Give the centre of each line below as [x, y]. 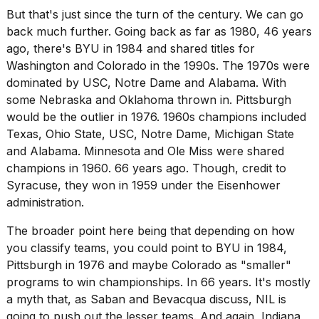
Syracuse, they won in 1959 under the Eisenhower [143, 185]
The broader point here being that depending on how [151, 231]
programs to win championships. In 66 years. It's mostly [158, 282]
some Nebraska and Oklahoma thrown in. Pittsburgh [149, 100]
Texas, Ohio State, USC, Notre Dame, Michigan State [150, 134]
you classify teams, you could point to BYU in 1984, [147, 248]
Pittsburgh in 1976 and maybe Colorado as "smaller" [149, 265]
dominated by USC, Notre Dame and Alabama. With [146, 83]
